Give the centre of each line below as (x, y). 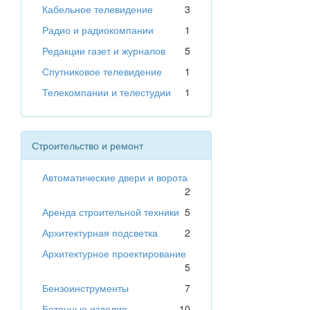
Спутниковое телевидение (102, 72)
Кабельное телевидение (98, 9)
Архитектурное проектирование (114, 254)
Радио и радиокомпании (98, 30)
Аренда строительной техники (111, 212)
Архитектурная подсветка (100, 233)
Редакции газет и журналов (104, 51)
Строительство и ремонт (88, 146)
